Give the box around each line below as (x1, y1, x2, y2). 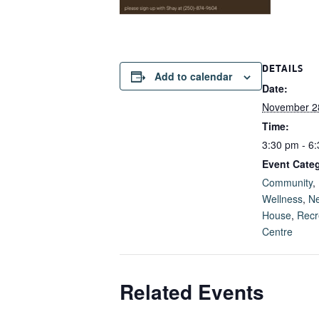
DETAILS (262, 62, 303, 75)
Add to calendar (155, 69, 232, 83)
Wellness (262, 192, 303, 206)
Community (262, 175, 313, 189)
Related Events (120, 277, 264, 306)
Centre (262, 224, 293, 239)
